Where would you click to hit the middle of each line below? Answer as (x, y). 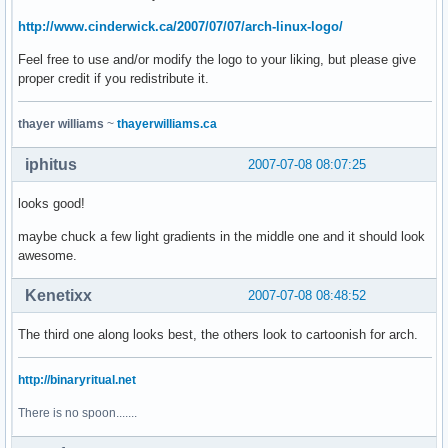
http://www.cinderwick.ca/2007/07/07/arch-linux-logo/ (180, 26)
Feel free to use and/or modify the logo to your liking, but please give (217, 59)
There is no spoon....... (77, 412)
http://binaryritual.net (77, 379)
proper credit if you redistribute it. (113, 78)
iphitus (51, 164)
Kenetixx (58, 295)
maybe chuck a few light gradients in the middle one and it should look (221, 236)
